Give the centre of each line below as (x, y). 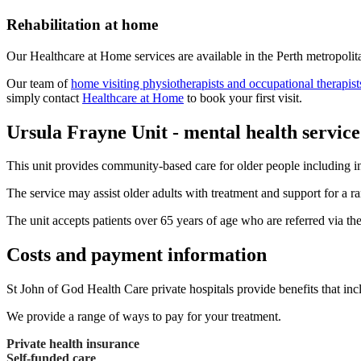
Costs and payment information (137, 255)
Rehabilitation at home (82, 24)
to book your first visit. (243, 98)
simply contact (44, 98)
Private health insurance (73, 344)
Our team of (39, 83)
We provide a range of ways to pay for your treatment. (144, 317)
